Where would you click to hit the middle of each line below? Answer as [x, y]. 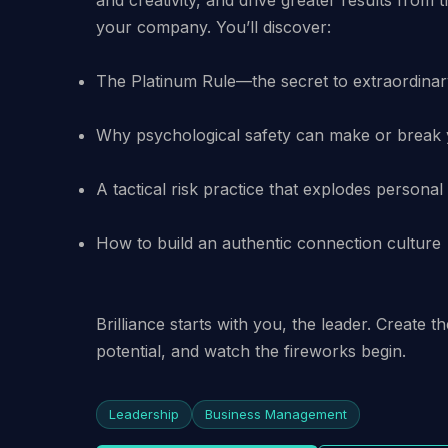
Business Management [276, 413]
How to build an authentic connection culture [268, 242]
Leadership [144, 413]
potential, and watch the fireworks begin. [251, 350]
